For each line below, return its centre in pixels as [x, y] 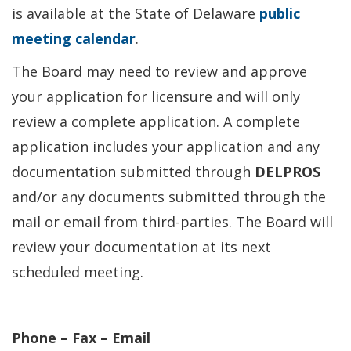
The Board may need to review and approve [159, 71]
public [278, 13]
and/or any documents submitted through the [169, 197]
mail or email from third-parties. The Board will [172, 222]
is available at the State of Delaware [134, 13]
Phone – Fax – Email [81, 338]
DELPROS [288, 172]
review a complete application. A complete [156, 121]
